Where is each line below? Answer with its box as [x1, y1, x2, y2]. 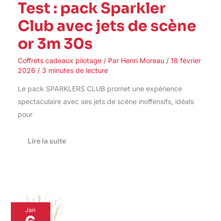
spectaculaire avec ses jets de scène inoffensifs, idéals [17, 97, 194, 106]
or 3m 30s [17, 34, 93, 53]
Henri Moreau [120, 56, 166, 65]
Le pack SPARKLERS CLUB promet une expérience [17, 84, 182, 93]
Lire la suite [27, 136, 66, 145]
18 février [170, 56, 201, 65]
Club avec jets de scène [17, 16, 196, 36]
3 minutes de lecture [41, 66, 108, 74]
